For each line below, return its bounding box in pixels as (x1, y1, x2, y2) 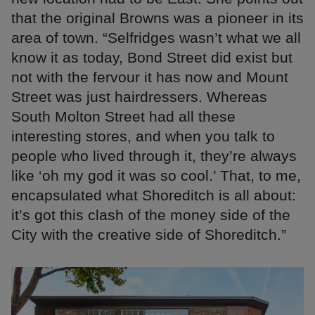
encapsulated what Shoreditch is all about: (11, 186, 296, 203)
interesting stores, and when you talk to (11, 127, 275, 144)
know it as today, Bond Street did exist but (11, 49, 292, 65)
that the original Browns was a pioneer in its (11, 9, 304, 26)
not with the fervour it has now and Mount (11, 68, 288, 85)
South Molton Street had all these (11, 108, 236, 124)
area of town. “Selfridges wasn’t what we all (11, 29, 301, 46)
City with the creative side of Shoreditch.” (11, 226, 286, 243)
